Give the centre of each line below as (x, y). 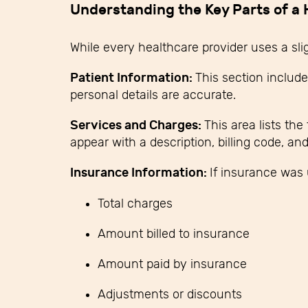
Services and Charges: (137, 125)
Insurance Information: (140, 173)
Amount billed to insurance (174, 233)
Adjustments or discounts (170, 294)
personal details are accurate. (153, 95)
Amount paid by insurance (172, 264)
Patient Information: (133, 78)
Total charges (135, 203)
